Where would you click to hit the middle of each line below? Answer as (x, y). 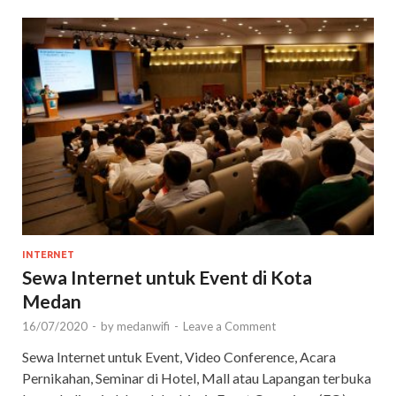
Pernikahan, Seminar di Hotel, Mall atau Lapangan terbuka (197, 377)
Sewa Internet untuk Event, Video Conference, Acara (179, 356)
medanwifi (143, 326)
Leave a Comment (229, 326)
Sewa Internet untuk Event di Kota (167, 277)
